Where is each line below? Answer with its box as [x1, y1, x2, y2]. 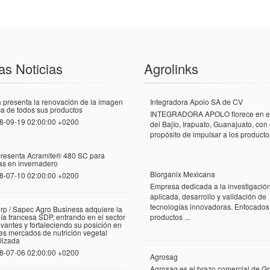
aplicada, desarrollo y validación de [150, 190, 266, 201]
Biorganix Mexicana [150, 168, 215, 179]
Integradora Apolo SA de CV [150, 96, 243, 107]
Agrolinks [144, 58, 198, 78]
